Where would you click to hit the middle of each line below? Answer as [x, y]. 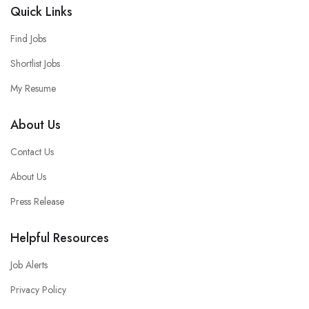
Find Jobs [28, 39]
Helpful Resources [60, 238]
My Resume [33, 89]
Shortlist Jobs [35, 64]
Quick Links [41, 12]
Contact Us [32, 152]
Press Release [37, 202]
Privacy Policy [38, 290]
